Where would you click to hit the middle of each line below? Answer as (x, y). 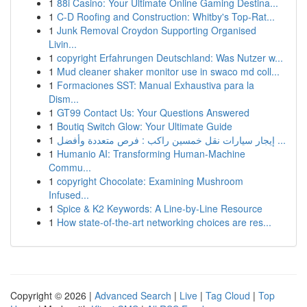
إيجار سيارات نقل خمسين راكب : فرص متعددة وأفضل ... (280, 140)
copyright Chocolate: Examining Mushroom (150, 181)
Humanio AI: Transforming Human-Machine (151, 153)
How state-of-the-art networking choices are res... (164, 222)
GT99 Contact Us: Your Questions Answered (153, 112)
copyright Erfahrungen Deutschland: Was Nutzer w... (170, 58)
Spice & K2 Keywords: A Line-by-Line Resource (160, 208)
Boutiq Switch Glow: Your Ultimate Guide (145, 126)
